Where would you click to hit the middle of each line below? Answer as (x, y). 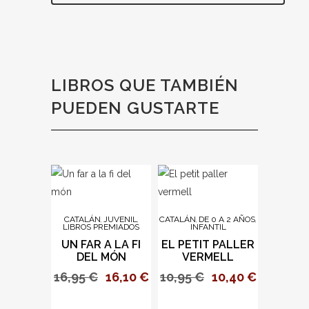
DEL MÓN (101, 257)
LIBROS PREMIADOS (101, 227)
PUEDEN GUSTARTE (135, 108)
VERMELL (208, 257)
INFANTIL (208, 227)
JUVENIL (120, 219)
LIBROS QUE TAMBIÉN (145, 85)
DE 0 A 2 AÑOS (227, 219)
